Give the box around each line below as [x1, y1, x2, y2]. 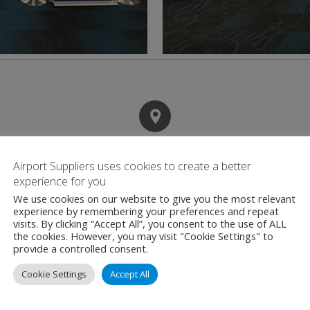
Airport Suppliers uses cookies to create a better [13, 158, 251, 174]
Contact [120, 140, 190, 167]
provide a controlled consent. [13, 241, 148, 255]
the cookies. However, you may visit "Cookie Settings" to [13, 229, 273, 243]
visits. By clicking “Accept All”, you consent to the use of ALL [13, 217, 286, 230]
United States [206, 277, 276, 293]
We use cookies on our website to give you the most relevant [13, 192, 295, 206]
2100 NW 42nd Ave [206, 219, 303, 235]
